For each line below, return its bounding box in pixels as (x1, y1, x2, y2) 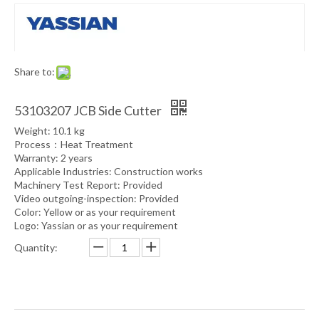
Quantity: (14, 241, 58, 253)
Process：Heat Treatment (14, 138, 133, 150)
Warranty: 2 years (14, 152, 93, 164)
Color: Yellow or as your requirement (14, 206, 176, 218)
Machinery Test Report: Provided (14, 179, 162, 191)
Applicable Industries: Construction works (14, 165, 203, 177)
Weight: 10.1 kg (14, 125, 85, 137)
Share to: (14, 66, 55, 78)
